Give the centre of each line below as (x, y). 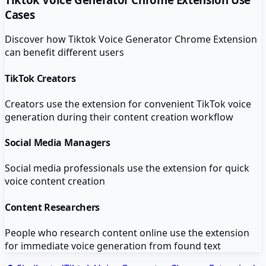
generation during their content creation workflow (119, 117)
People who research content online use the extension (127, 232)
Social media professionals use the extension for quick (127, 168)
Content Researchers (52, 207)
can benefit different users (64, 53)
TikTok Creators (40, 78)
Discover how (37, 39)
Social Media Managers (58, 143)
